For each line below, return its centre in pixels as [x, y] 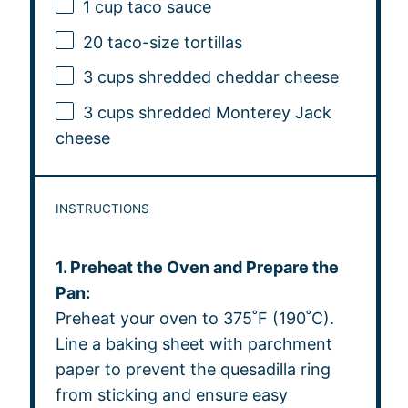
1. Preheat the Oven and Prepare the [197, 267]
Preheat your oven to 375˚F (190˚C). [194, 318]
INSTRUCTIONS [102, 208]
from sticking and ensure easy [171, 394]
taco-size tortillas [172, 42]
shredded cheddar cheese [236, 77]
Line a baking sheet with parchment [194, 343]
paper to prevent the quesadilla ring [193, 369]
